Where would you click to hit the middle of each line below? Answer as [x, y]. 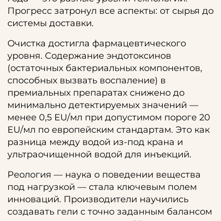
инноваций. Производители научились [98, 199]
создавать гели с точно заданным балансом [110, 212]
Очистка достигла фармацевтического [97, 43]
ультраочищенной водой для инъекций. [99, 154]
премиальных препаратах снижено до [96, 93]
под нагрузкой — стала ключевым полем [102, 187]
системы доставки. [51, 23]
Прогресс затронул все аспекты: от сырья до [110, 11]
